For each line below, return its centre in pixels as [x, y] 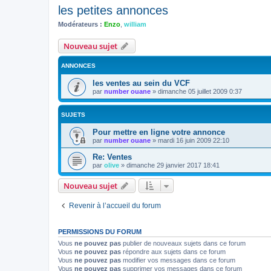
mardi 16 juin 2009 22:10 [194, 140]
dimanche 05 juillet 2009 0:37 [200, 91]
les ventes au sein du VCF [141, 83]
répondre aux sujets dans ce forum [173, 251]
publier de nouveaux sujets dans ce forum [183, 243]
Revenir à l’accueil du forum [115, 205]
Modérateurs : [80, 24]
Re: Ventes [112, 157]
